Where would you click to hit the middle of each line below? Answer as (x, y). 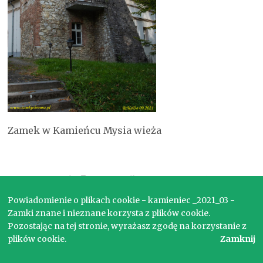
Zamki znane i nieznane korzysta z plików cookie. (109, 213)
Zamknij (237, 239)
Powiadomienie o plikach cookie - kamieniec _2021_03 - (122, 200)
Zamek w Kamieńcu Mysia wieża (85, 130)
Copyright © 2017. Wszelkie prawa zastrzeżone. (131, 179)
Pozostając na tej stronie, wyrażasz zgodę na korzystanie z (127, 226)
